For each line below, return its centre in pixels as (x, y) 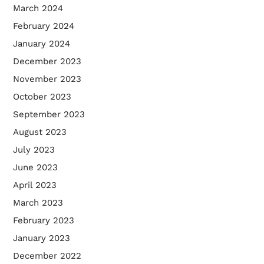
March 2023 (38, 203)
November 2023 (47, 79)
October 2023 (42, 97)
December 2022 (47, 256)
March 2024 (38, 9)
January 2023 (41, 238)
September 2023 (49, 115)
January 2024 (41, 44)
